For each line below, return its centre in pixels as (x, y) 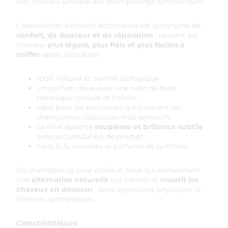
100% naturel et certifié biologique (97, 78)
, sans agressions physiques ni (147, 189)
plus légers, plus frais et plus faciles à (116, 45)
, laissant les (175, 35)
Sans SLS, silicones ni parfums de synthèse (112, 146)
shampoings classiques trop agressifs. (104, 117)
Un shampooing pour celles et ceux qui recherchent (108, 170)
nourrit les (179, 180)
